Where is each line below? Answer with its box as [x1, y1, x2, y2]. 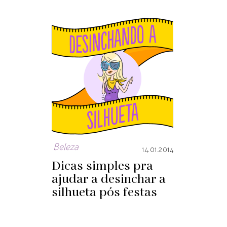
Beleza [53, 143, 79, 152]
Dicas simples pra [52, 158, 153, 175]
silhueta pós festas [52, 184, 157, 201]
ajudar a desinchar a [52, 171, 166, 188]
